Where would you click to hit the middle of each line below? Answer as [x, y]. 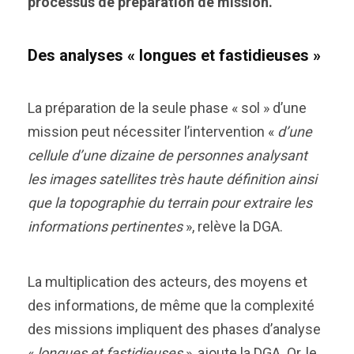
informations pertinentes [105, 226]
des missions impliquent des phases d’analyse [174, 329]
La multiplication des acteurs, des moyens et [168, 282]
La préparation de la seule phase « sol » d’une [167, 108]
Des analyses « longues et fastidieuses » [174, 55]
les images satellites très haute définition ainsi [172, 179]
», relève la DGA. [233, 226]
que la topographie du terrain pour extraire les [170, 203]
